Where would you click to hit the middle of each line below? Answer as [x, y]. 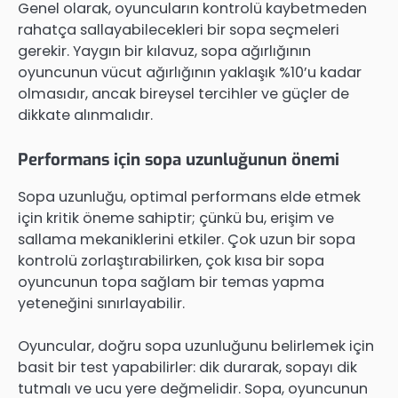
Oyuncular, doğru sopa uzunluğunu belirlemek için [196, 346]
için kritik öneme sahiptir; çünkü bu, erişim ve [176, 219]
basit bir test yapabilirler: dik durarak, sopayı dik [187, 368]
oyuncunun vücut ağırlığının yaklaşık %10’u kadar [190, 72]
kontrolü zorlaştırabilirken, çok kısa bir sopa [171, 261]
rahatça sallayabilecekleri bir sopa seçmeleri [179, 29]
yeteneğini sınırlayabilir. [101, 304]
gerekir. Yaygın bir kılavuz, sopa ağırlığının [164, 51]
